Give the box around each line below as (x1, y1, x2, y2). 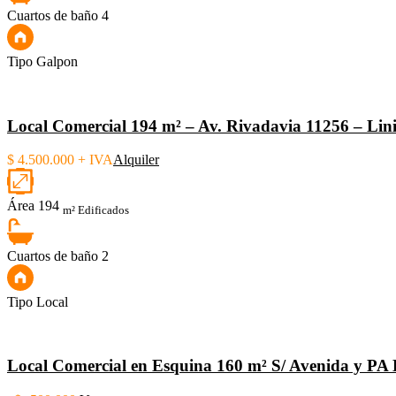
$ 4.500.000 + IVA (7, 152, 113, 168)
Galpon (36, 54, 78, 69)
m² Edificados (63, 203, 129, 217)
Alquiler (113, 152, 159, 168)
